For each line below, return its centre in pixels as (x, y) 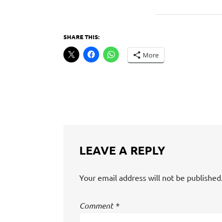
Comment (97, 206)
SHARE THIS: (82, 37)
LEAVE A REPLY (122, 151)
